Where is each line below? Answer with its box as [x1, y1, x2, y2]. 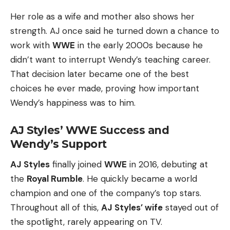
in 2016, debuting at [127, 158, 208, 170]
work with [10, 40, 52, 51]
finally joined [50, 158, 104, 170]
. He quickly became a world [83, 172, 197, 184]
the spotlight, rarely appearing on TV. [10, 216, 162, 227]
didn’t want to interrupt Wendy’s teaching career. [10, 54, 210, 66]
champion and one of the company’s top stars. [10, 187, 201, 199]
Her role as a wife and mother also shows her [10, 11, 195, 23]
